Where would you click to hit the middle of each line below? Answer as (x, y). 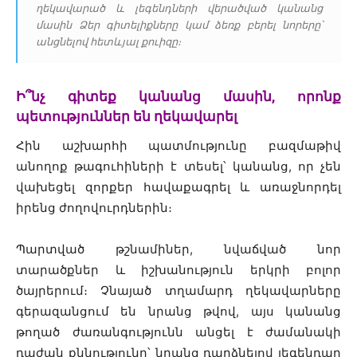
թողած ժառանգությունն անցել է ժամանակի (178, 332)
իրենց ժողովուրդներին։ (94, 208)
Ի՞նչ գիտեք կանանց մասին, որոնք (178, 97)
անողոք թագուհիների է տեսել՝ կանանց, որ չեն (178, 167)
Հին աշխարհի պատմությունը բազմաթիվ (178, 146)
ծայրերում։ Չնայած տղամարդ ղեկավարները (178, 291)
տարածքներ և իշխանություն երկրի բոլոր (178, 270)
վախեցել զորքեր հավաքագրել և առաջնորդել (178, 187)
